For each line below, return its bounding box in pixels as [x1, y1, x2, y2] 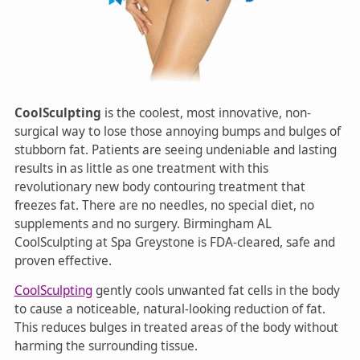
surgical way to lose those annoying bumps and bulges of [14, 123, 341, 141]
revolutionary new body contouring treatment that [14, 178, 305, 196]
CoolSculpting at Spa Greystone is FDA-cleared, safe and [14, 234, 335, 252]
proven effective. [14, 252, 112, 270]
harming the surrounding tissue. [14, 337, 198, 355]
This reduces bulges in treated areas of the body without [14, 319, 338, 337]
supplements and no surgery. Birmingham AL [14, 215, 272, 233]
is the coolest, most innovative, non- [100, 104, 311, 122]
